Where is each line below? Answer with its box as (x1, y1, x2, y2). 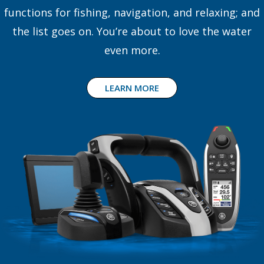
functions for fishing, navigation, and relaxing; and (4, 5, 260, 19)
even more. (104, 42, 160, 57)
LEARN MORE (105, 81, 159, 94)
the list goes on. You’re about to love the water (12, 24, 252, 38)
